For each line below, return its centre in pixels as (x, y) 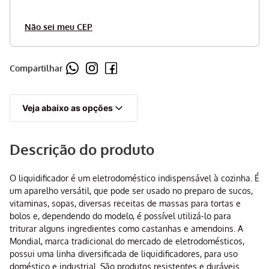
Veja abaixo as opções (68, 108)
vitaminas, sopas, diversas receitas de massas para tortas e (125, 204)
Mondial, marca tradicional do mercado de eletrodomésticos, (127, 241)
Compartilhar (36, 68)
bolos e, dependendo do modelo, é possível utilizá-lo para (120, 216)
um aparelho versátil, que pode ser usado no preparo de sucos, (131, 191)
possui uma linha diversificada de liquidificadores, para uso (124, 254)
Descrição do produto (82, 150)
